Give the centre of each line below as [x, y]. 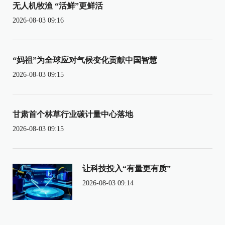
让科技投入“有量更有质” [126, 169]
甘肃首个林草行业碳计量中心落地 [73, 115]
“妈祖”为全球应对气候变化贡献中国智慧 [85, 60]
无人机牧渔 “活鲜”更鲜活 [58, 6]
